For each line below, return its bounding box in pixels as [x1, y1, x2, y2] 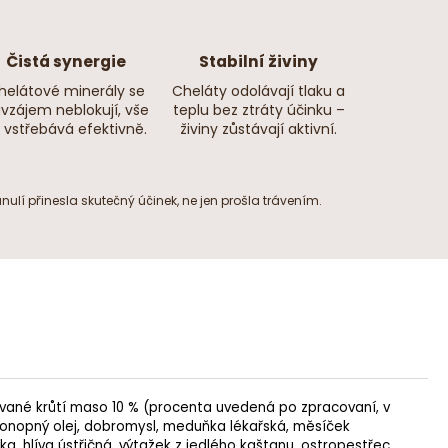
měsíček [293, 417, 350, 437]
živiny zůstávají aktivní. [180, 119, 337, 140]
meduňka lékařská [163, 417, 286, 437]
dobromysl [84, 417, 156, 437]
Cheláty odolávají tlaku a [172, 81, 345, 102]
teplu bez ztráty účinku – [172, 100, 345, 121]
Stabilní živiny [199, 51, 318, 73]
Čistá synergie [5, 51, 126, 73]
